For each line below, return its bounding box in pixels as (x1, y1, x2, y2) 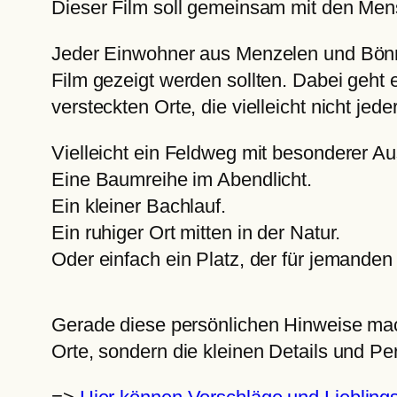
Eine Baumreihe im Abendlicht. (51, 168, 313, 191)
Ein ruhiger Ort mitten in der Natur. (51, 222, 341, 245)
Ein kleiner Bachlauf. (51, 195, 226, 218)
